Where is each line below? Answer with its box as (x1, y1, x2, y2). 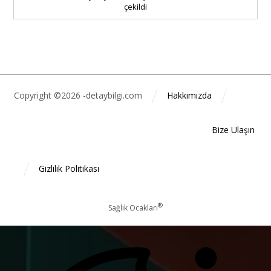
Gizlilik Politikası (38, 163, 99, 175)
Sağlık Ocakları (108, 203, 158, 213)
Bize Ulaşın (211, 124, 255, 135)
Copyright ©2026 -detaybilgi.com (13, 90, 142, 101)
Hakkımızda (166, 90, 212, 101)
